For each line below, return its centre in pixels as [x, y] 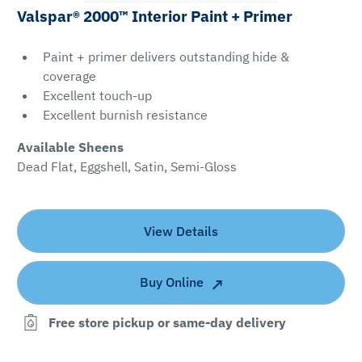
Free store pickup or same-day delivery [167, 322]
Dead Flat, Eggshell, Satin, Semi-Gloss [126, 166]
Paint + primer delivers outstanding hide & [166, 56]
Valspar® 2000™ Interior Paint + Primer [154, 16]
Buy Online [172, 282]
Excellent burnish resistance [125, 114]
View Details [181, 231]
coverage [69, 76]
